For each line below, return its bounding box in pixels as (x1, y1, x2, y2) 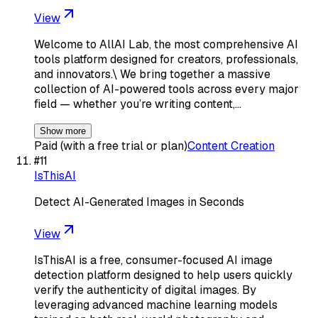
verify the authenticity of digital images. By (34, 282, 256, 297)
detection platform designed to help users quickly (34, 267, 292, 283)
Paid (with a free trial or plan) (34, 138, 187, 153)
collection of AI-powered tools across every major (34, 81, 299, 97)
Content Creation (187, 138, 275, 153)
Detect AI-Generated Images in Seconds (34, 194, 244, 209)
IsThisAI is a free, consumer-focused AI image (34, 252, 273, 268)
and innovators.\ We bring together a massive (34, 66, 270, 82)
